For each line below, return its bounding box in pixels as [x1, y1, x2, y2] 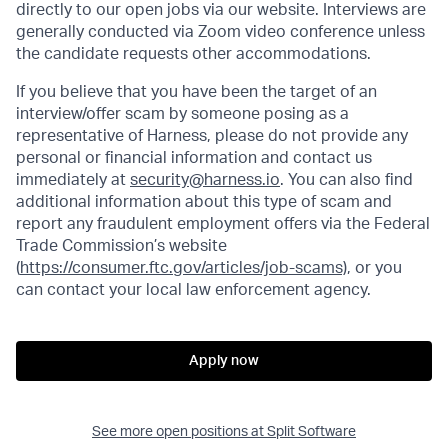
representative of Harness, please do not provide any [16, 128, 408, 145]
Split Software [267, 425, 356, 440]
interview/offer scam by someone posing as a [16, 106, 349, 123]
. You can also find [280, 172, 413, 189]
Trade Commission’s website [16, 238, 227, 255]
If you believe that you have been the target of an [16, 84, 377, 101]
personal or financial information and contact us [16, 150, 372, 167]
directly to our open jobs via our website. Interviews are [16, 2, 426, 19]
